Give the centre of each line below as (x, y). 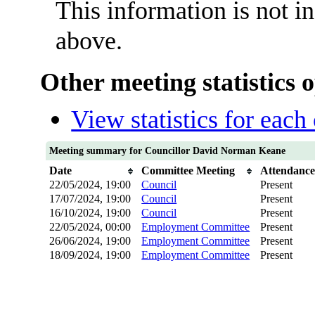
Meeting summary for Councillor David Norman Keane (168, 151)
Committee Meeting (188, 171)
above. (89, 41)
